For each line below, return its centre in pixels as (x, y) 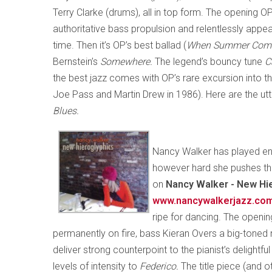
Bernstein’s (76, 62)
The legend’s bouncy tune (210, 62)
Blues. (66, 111)
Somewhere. (127, 62)
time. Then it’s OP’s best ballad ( (120, 45)
